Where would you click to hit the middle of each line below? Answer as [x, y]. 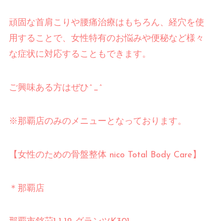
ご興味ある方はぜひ [49, 88]
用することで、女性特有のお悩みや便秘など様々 [106, 39]
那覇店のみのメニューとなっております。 [102, 121]
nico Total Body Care [149, 155]
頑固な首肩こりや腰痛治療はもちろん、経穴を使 [106, 23]
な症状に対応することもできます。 [80, 55]
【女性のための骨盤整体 [57, 155]
